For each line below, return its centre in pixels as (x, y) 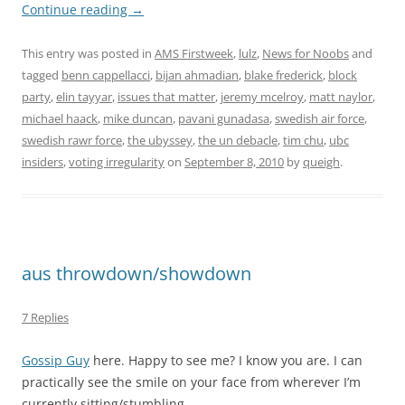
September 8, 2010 (234, 162)
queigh (321, 162)
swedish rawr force (72, 141)
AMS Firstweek (194, 54)
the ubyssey (160, 141)
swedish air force (320, 119)
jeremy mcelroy (262, 97)
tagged (42, 75)
